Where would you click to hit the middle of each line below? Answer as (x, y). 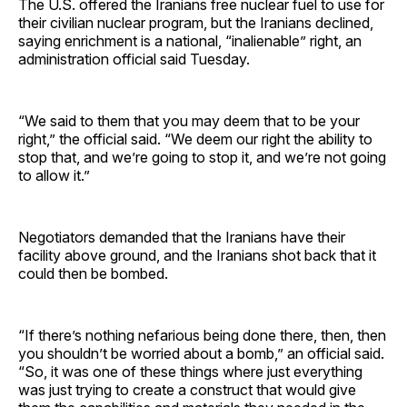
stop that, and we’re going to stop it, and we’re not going (202, 157)
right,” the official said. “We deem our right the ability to (195, 139)
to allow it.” (54, 175)
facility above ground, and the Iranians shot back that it (197, 255)
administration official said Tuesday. (134, 59)
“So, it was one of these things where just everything (190, 371)
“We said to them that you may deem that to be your (189, 120)
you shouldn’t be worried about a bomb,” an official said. (201, 353)
